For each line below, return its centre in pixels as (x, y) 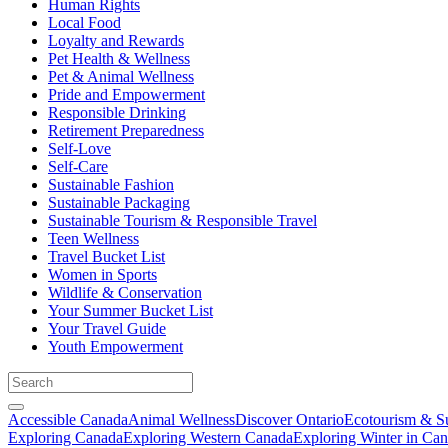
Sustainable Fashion (111, 184)
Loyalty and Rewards (116, 40)
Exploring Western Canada (208, 437)
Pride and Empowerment (126, 94)
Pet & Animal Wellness (121, 76)
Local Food (84, 22)
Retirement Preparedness (126, 130)
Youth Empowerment (115, 346)
